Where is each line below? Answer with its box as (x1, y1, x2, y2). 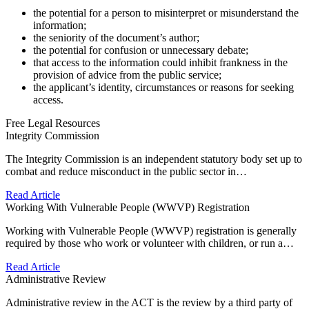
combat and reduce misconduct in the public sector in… (6, 165, 247, 177)
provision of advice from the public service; (33, 68, 221, 81)
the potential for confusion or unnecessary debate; (33, 43, 248, 56)
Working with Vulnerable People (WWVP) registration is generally (6, 224, 297, 237)
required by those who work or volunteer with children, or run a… (6, 237, 294, 249)
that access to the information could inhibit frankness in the (33, 56, 288, 68)
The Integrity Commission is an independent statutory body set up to (6, 152, 302, 165)
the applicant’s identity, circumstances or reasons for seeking (33, 81, 294, 93)
